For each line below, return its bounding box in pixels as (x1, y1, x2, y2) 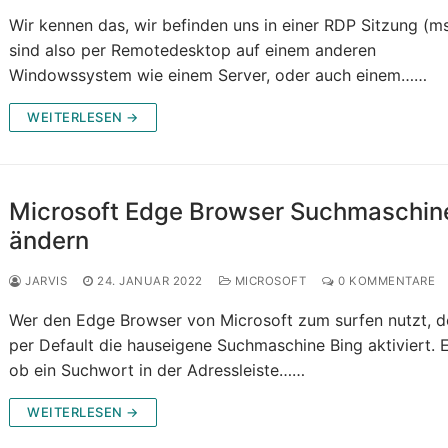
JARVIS (21, 274, 68, 289)
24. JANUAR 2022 (97, 274, 203, 289)
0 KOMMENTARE (334, 274, 436, 289)
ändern (9, 226, 90, 256)
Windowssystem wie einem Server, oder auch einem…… (9, 65, 428, 86)
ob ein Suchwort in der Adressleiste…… (9, 360, 306, 381)
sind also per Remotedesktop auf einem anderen (9, 40, 377, 61)
